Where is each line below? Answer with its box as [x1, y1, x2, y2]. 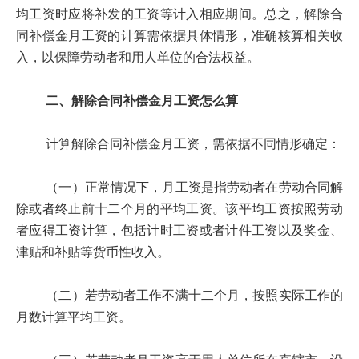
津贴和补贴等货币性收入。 [16, 246, 170, 259]
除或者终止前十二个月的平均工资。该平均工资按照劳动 [16, 203, 343, 216]
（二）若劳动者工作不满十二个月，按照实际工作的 [16, 289, 343, 302]
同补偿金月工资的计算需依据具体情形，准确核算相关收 [16, 30, 343, 42]
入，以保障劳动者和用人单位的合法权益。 [16, 51, 260, 64]
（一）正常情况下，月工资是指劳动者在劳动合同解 [16, 181, 343, 194]
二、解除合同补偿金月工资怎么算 [46, 95, 238, 107]
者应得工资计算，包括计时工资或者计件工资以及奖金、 [16, 224, 343, 237]
